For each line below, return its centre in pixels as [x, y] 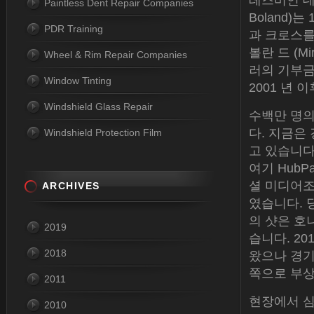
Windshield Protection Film [103, 132]
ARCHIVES [71, 186]
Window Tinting [78, 81]
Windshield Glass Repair [98, 107]
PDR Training [74, 29]
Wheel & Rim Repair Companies [116, 55]
